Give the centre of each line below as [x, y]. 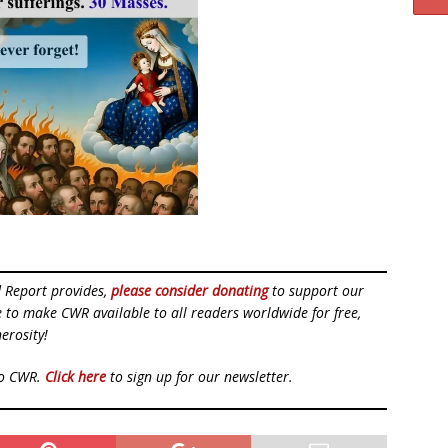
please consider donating [189, 290]
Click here [75, 376]
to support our [316, 290]
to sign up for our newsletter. [199, 376]
